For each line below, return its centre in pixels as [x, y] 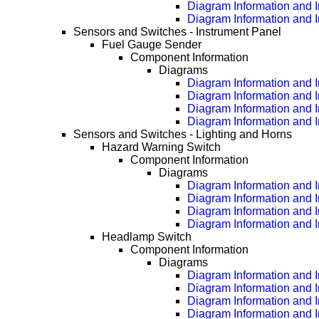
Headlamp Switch [147, 237]
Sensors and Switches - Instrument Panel [178, 32]
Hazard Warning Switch [162, 147]
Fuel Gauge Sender [152, 45]
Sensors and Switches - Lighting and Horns [183, 135]
